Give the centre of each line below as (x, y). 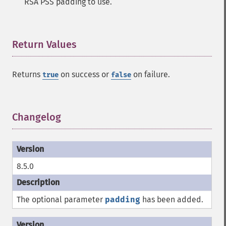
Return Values (44, 44)
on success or (85, 74)
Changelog (37, 117)
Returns (27, 74)
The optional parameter (61, 200)
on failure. (151, 74)
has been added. (172, 200)
